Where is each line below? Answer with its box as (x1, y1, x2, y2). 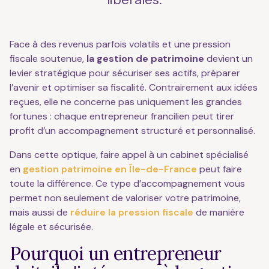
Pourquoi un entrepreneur (10, 242, 222, 265)
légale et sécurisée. (10, 220, 93, 233)
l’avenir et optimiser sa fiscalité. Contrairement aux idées (10, 81, 258, 94)
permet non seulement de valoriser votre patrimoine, (10, 192, 241, 204)
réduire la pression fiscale (70, 206, 193, 219)
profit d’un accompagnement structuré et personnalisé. (10, 124, 255, 137)
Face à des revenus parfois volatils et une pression (10, 38, 231, 50)
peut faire (197, 163, 242, 175)
